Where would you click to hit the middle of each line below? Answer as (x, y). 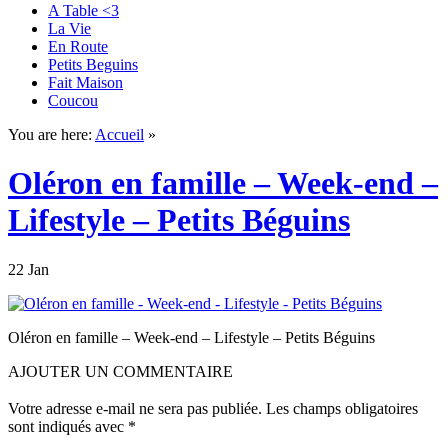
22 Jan (28, 269)
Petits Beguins (93, 64)
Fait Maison (85, 82)
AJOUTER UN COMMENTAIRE (120, 371)
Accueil (119, 134)
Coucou (73, 100)
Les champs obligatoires (342, 408)
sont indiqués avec (68, 426)
